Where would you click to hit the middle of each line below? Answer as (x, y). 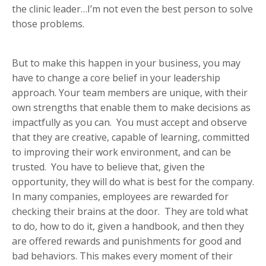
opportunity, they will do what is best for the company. (133, 182)
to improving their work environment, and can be (121, 152)
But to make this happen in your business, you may (126, 63)
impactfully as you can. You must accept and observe (129, 123)
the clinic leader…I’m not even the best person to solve (132, 9)
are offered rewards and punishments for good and (126, 241)
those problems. (48, 24)
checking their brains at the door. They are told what (130, 212)
